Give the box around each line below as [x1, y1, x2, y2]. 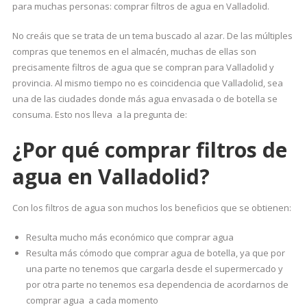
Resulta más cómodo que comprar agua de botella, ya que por [25, 247, 285, 259]
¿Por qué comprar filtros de [12, 136, 287, 164]
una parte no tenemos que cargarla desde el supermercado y [25, 262, 283, 275]
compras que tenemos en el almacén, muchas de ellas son [12, 45, 256, 58]
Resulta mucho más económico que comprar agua [25, 231, 234, 243]
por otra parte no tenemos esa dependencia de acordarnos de [25, 278, 288, 291]
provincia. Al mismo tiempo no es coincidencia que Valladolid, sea [12, 77, 283, 89]
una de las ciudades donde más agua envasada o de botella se [12, 93, 278, 105]
